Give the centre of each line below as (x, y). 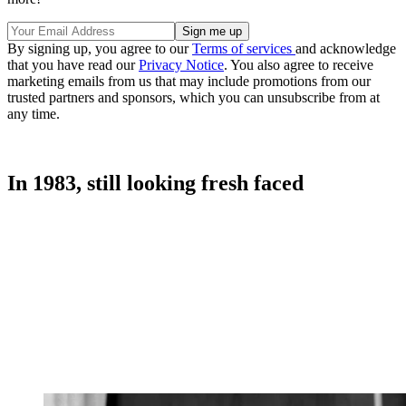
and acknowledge (346, 49)
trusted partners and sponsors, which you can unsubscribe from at (193, 98)
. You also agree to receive (299, 65)
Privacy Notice (181, 65)
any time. (34, 114)
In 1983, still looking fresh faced (155, 184)
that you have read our (73, 65)
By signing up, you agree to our (100, 49)
